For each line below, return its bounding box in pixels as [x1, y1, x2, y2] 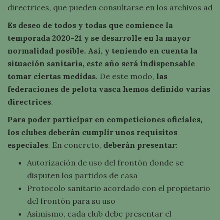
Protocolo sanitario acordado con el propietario [27, 183, 210, 193]
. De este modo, [96, 71, 156, 81]
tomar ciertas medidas [7, 71, 96, 81]
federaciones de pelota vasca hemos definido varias [7, 84, 210, 94]
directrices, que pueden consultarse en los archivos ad [7, 2, 213, 12]
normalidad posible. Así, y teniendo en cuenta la [7, 46, 197, 55]
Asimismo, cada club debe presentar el [27, 209, 171, 219]
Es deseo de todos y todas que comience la [7, 20, 173, 30]
